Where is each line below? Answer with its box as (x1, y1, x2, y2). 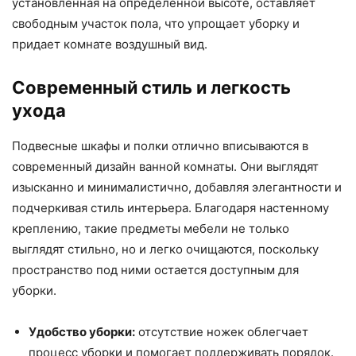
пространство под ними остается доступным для (12, 262, 299, 277)
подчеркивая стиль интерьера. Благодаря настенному (12, 200, 329, 215)
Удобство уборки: (29, 324, 135, 339)
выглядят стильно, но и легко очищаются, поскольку (12, 242, 319, 257)
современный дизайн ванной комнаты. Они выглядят (12, 159, 319, 174)
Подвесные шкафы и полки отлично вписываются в (12, 138, 308, 153)
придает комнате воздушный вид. (12, 37, 207, 52)
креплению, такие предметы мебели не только (12, 221, 289, 236)
